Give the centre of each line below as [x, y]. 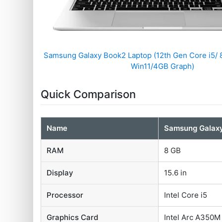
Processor [65, 195]
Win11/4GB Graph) [162, 66]
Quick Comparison [88, 94]
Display [60, 173]
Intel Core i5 [186, 195]
